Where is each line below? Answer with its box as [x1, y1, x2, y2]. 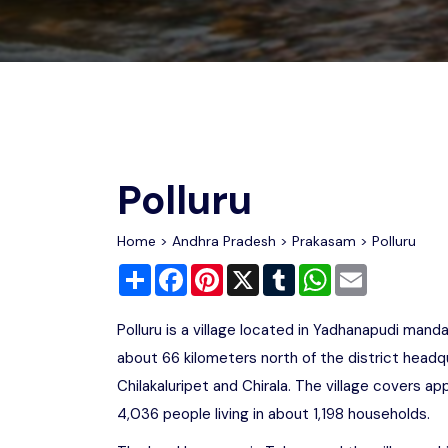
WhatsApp [331, 262, 405, 282]
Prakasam [292, 232, 356, 250]
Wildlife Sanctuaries [58, 12, 211, 34]
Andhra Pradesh [172, 232, 276, 250]
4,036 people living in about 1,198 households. [117, 404, 430, 424]
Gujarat [348, 30, 398, 50]
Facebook [187, 262, 254, 282]
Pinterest [223, 262, 288, 282]
